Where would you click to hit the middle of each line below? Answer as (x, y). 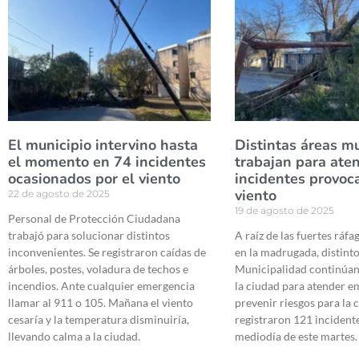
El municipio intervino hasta (103, 145)
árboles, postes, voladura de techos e (98, 269)
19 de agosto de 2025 (285, 211)
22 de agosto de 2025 (59, 194)
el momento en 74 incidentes (107, 162)
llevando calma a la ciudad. (74, 337)
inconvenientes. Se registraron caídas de (107, 252)
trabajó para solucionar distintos (89, 236)
